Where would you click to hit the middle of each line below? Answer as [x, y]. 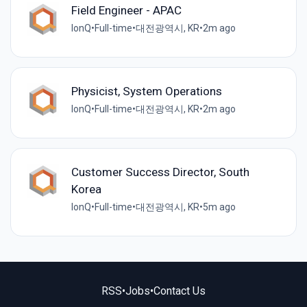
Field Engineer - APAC [126, 10]
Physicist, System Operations [146, 91]
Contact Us [180, 291]
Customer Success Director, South [160, 172]
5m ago [219, 207]
